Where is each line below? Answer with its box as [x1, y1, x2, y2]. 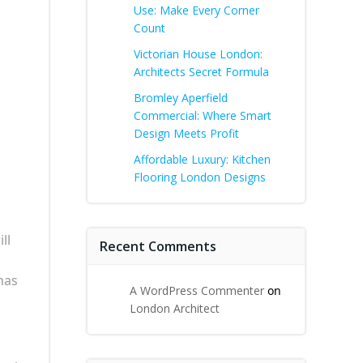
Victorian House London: [134, 46, 263, 62]
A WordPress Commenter [130, 283, 264, 298]
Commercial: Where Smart [134, 108, 271, 123]
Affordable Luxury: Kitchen [134, 152, 271, 167]
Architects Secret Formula [134, 64, 269, 79]
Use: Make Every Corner [134, 2, 259, 18]
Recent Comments [100, 237, 216, 255]
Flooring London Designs [134, 169, 266, 185]
